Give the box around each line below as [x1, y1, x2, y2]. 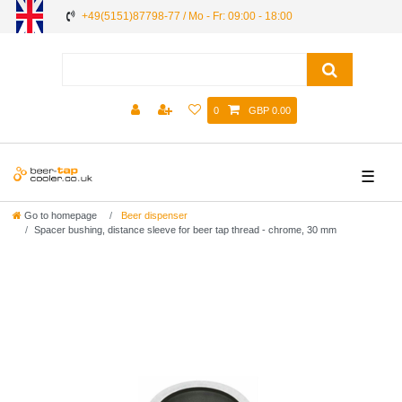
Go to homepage [24, 210, 97, 222]
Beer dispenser [118, 210, 188, 222]
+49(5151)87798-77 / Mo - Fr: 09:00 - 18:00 [82, 10, 293, 22]
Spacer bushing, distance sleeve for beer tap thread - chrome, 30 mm [34, 224, 336, 236]
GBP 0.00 [248, 105, 291, 117]
